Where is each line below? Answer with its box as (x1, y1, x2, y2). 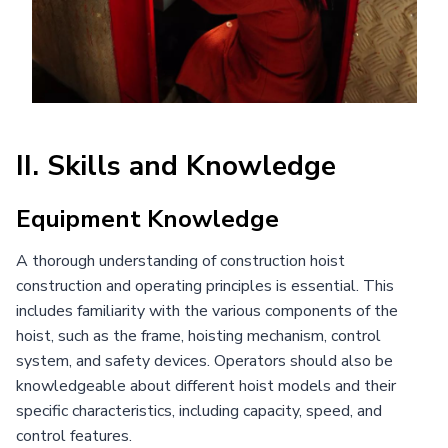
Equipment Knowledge (16, 202, 279, 235)
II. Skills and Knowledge (16, 146, 336, 185)
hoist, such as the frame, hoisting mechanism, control (16, 324, 381, 347)
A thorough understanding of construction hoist (16, 249, 345, 272)
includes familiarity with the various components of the (16, 299, 398, 322)
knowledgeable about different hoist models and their (16, 374, 396, 397)
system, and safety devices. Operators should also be (16, 349, 393, 372)
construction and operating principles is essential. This (16, 274, 394, 297)
